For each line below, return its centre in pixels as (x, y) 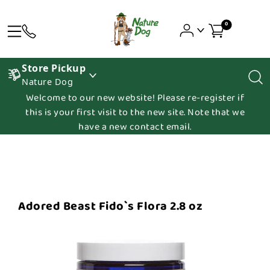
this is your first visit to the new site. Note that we (135, 112)
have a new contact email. (135, 127)
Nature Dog (47, 82)
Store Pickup (54, 68)
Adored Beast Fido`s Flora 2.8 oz (110, 206)
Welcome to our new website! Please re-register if (135, 98)
